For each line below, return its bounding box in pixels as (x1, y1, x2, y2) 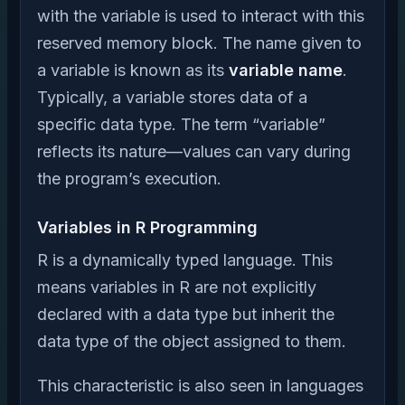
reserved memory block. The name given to (37, 33, 362, 52)
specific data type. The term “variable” (37, 115, 325, 134)
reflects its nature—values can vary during (37, 142, 351, 161)
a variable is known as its (37, 61, 229, 80)
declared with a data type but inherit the (37, 305, 334, 324)
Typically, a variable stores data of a (37, 88, 307, 107)
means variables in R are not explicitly (37, 278, 316, 297)
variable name (229, 61, 343, 80)
